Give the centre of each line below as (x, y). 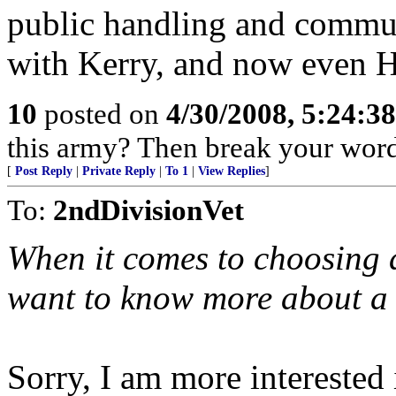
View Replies (232, 171)
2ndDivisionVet (148, 210)
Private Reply (119, 171)
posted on (102, 114)
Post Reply (44, 171)
